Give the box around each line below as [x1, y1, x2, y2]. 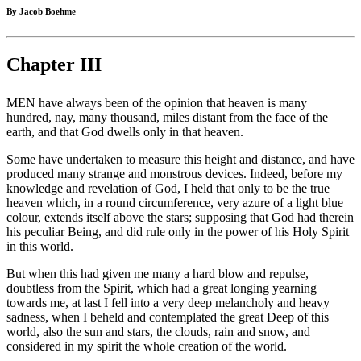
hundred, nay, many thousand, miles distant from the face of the [6, 110, 328, 125]
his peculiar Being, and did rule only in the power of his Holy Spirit [6, 225, 349, 239]
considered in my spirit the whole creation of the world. [6, 339, 287, 354]
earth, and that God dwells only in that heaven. [6, 125, 243, 139]
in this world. [6, 239, 73, 254]
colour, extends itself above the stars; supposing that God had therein [6, 210, 354, 225]
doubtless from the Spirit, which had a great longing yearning [6, 281, 317, 296]
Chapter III [6, 54, 102, 76]
